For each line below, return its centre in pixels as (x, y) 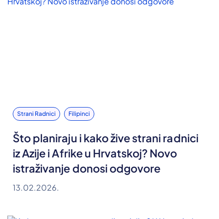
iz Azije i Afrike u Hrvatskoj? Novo (95, 153)
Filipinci (79, 114)
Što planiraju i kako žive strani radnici (106, 138)
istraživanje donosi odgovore (87, 168)
